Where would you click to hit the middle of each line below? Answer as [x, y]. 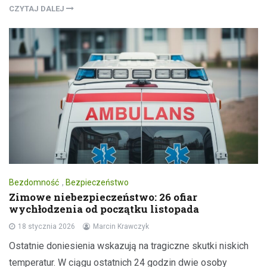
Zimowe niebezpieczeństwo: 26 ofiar [103, 197]
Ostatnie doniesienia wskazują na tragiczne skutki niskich [129, 246]
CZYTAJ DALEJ [38, 8]
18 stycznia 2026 [46, 226]
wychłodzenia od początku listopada [104, 209]
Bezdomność [34, 182]
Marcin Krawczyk [121, 226]
